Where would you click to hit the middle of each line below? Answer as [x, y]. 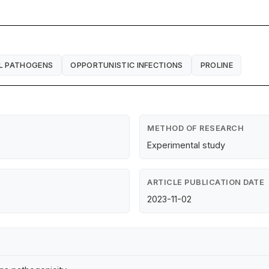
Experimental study [186, 145]
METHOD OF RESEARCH [195, 128]
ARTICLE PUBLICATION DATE [206, 183]
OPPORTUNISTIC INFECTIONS [127, 65]
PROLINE [216, 65]
